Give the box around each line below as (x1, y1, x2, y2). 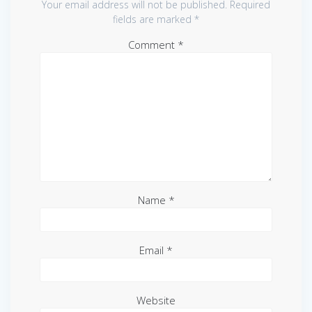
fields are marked (113, 12, 194, 26)
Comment (128, 37, 178, 52)
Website (136, 292, 175, 307)
